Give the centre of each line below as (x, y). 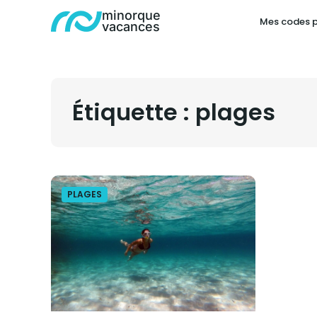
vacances (131, 27)
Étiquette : (134, 112)
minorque (131, 15)
